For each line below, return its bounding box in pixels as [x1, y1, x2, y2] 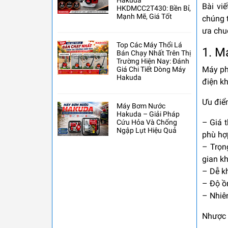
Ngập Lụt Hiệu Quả [117, 126, 177, 135]
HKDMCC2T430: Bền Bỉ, [117, 4, 191, 13]
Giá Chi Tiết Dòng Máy [117, 65, 186, 74]
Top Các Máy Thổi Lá [117, 41, 182, 49]
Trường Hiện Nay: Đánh [117, 57, 189, 66]
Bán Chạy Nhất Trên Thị [117, 49, 191, 58]
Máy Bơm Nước [117, 102, 165, 110]
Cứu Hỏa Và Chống [117, 118, 177, 127]
